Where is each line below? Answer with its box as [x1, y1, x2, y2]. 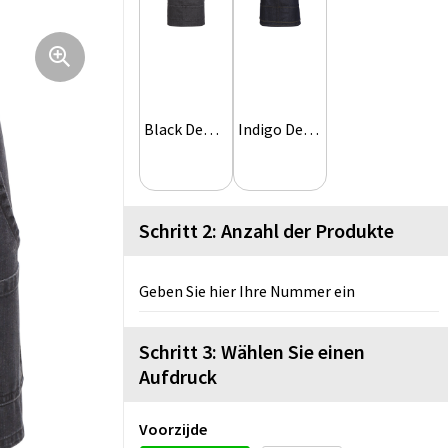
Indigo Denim [302, 119, 319, 140]
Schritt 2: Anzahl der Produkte [139, 218, 394, 244]
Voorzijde [139, 419, 207, 440]
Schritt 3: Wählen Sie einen [139, 339, 365, 365]
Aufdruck [139, 364, 217, 390]
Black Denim [203, 119, 219, 140]
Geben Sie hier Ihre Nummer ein [139, 281, 355, 302]
